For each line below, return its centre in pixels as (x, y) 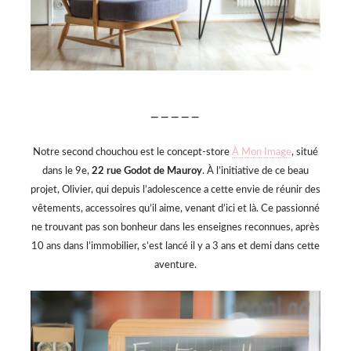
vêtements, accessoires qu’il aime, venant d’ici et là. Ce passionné (175, 209)
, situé (305, 153)
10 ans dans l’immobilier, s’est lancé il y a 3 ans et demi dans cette (175, 247)
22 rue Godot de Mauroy (147, 172)
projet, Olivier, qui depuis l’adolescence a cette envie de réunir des (175, 190)
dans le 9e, (67, 172)
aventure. (175, 266)
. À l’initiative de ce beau (255, 172)
